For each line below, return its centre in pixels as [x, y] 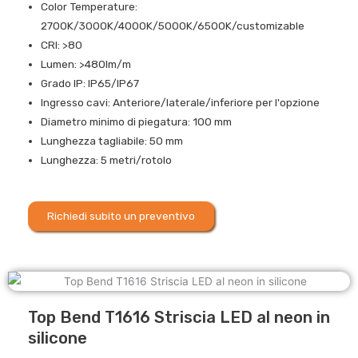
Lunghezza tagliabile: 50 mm [112, 140]
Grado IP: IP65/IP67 [90, 83]
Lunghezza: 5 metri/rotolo [107, 159]
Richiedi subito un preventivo [121, 216]
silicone [58, 338]
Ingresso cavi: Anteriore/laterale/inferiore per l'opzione [181, 102]
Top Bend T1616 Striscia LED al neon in [179, 318]
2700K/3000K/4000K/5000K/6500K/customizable [173, 25]
